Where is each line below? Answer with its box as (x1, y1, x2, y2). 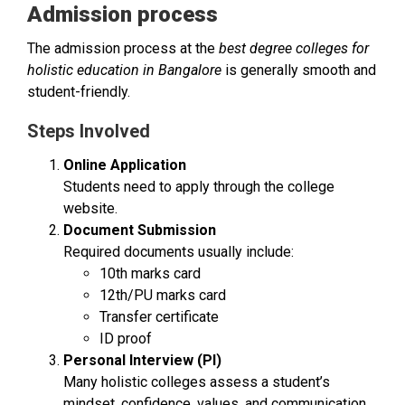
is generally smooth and (221, 61, 376, 80)
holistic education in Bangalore (27, 61, 221, 80)
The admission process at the (27, 40, 219, 58)
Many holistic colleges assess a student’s (63, 372, 330, 391)
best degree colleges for (219, 40, 369, 58)
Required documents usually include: (63, 242, 294, 260)
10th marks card (99, 264, 201, 282)
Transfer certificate (99, 307, 219, 325)
